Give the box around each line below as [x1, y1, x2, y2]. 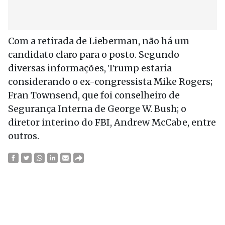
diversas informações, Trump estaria [8, 62, 172, 74]
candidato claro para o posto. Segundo [8, 49, 179, 60]
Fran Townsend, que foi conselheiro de [8, 89, 180, 101]
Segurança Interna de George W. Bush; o [8, 103, 186, 115]
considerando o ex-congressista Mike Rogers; [8, 76, 212, 87]
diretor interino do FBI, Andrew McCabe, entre [8, 117, 216, 128]
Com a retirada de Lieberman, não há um [8, 35, 189, 47]
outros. [8, 130, 39, 142]
